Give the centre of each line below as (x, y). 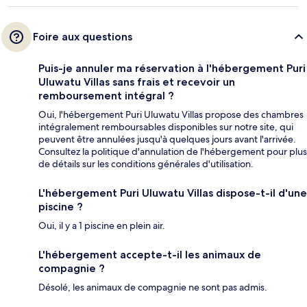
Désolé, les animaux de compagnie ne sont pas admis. (153, 287)
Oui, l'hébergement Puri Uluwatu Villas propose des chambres (171, 115)
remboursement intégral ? (106, 96)
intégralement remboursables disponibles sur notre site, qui (166, 127)
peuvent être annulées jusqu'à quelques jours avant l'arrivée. (167, 139)
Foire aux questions (83, 37)
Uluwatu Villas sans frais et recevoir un (137, 82)
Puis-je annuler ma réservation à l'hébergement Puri (172, 69)
